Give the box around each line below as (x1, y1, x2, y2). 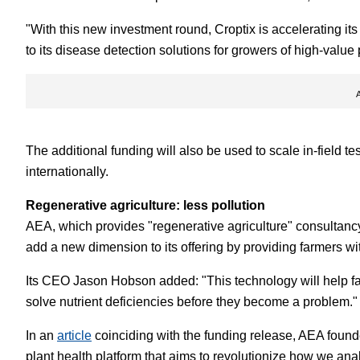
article (57, 329, 92, 342)
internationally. (26, 165, 108, 178)
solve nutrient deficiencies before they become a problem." (26, 295, 358, 309)
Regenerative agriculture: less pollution (26, 198, 265, 212)
